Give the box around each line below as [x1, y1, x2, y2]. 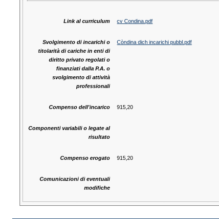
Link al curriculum [64, 18, 110, 24]
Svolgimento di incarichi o [43, 39, 110, 45]
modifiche [84, 185, 110, 191]
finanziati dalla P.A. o [56, 66, 110, 72]
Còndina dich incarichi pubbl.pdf [117, 39, 192, 45]
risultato [88, 134, 110, 140]
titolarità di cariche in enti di [38, 48, 110, 54]
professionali [76, 83, 110, 89]
